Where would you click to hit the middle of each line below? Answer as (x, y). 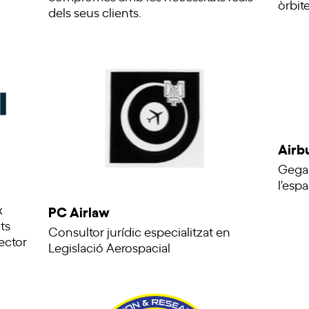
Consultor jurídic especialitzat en (139, 231)
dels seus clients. (94, 11)
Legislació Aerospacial (109, 247)
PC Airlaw (79, 211)
